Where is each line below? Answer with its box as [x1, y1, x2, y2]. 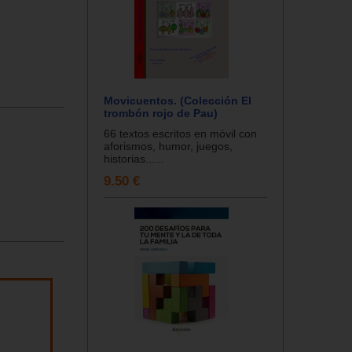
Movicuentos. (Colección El [104, 93, 251, 107]
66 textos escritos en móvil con [104, 126, 257, 140]
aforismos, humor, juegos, [104, 139, 233, 152]
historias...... [104, 152, 164, 165]
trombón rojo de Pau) [104, 106, 218, 119]
